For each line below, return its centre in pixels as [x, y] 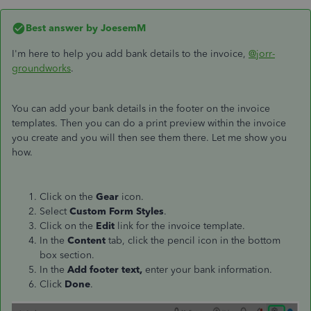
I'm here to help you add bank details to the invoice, [130, 54]
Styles [150, 211]
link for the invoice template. [181, 226]
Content [88, 241]
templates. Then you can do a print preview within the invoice [149, 123]
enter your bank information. [209, 270]
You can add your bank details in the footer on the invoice [141, 109]
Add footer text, [105, 270]
